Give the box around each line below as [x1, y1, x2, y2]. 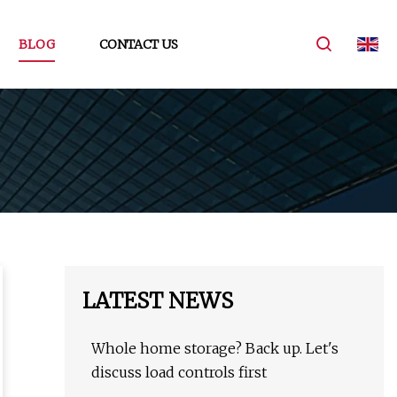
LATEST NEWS [82, 287, 233, 315]
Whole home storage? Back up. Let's [91, 339, 339, 358]
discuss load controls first [91, 363, 267, 382]
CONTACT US [98, 35, 178, 52]
